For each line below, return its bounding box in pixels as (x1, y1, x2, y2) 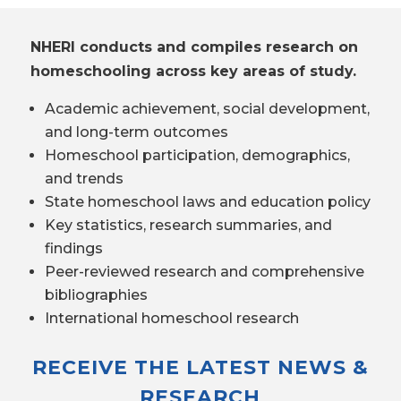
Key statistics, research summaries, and (44, 217, 332, 234)
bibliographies (44, 286, 148, 303)
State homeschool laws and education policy (44, 193, 371, 210)
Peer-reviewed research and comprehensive (44, 263, 364, 280)
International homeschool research (44, 310, 299, 327)
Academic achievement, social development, (44, 100, 370, 117)
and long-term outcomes (44, 124, 228, 141)
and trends (44, 170, 124, 187)
